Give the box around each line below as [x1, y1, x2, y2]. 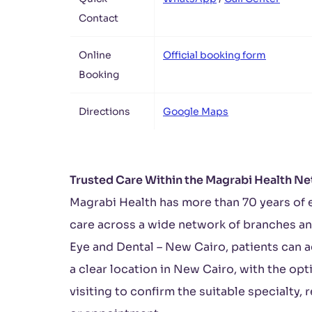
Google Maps [163, 105, 228, 118]
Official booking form [163, 49, 266, 61]
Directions [79, 105, 130, 118]
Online [79, 49, 111, 61]
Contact [79, 12, 118, 24]
